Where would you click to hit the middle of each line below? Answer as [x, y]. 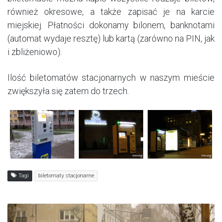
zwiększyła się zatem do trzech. [68, 91]
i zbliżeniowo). [35, 52]
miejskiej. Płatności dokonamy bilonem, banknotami [111, 25]
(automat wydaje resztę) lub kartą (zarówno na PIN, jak [111, 39]
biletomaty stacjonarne [66, 176]
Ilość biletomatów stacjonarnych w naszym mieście [111, 78]
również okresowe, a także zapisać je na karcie [111, 12]
